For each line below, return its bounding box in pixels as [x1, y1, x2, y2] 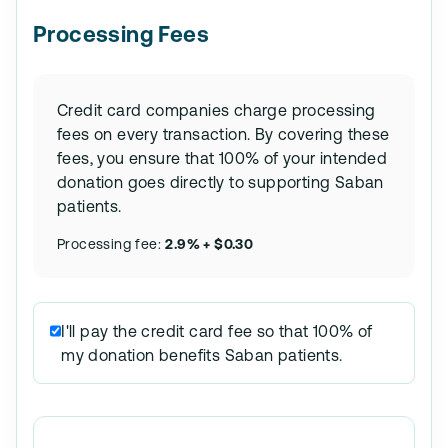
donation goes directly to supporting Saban [57, 173, 384, 191]
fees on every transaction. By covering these [57, 125, 390, 143]
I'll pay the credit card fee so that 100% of [61, 322, 373, 340]
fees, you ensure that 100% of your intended [57, 149, 388, 167]
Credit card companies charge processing [57, 101, 376, 119]
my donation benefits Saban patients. [61, 346, 343, 364]
